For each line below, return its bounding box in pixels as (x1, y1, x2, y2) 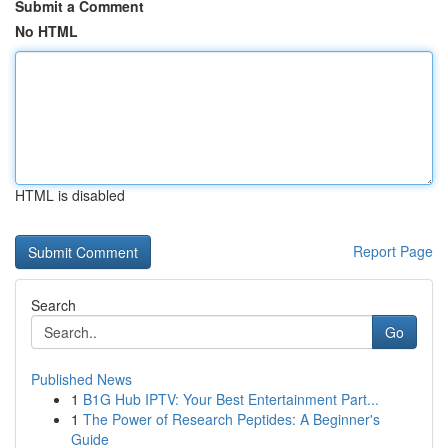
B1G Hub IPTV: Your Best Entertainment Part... (83, 389, 379, 409)
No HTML (15, 21, 78, 41)
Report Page (353, 241, 433, 261)
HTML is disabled (15, 185, 125, 205)
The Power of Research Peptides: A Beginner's (83, 409, 380, 429)
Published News (31, 369, 132, 389)
